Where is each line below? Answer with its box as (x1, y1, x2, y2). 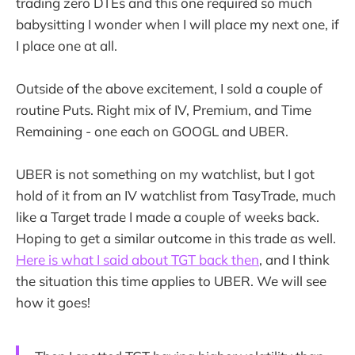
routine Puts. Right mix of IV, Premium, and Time (16, 101, 311, 118)
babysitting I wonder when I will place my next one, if (16, 15, 339, 32)
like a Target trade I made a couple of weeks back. (16, 208, 319, 226)
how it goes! (16, 294, 90, 311)
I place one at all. (16, 36, 117, 54)
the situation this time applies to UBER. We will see (16, 273, 326, 290)
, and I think (259, 251, 330, 269)
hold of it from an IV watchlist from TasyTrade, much (16, 187, 336, 204)
